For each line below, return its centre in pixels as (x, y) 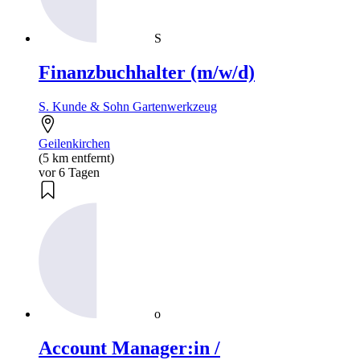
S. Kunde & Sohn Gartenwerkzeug (128, 107)
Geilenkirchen (74, 144)
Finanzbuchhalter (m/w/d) (147, 73)
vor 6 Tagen (69, 173)
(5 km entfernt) (76, 158)
